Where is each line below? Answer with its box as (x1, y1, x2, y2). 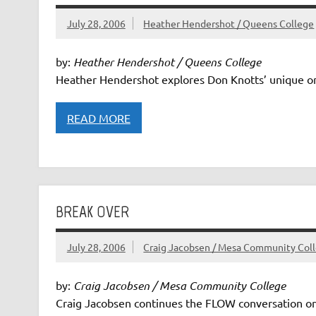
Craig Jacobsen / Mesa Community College (73, 278, 286, 293)
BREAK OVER (55, 201, 129, 222)
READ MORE (66, 110, 130, 125)
